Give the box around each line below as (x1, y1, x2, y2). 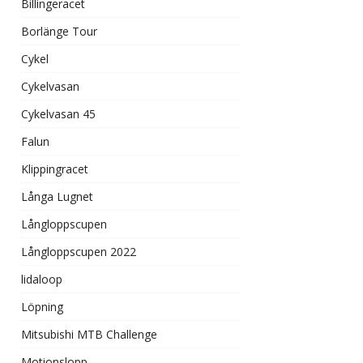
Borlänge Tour (21, 23, 97, 39)
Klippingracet (21, 161, 88, 177)
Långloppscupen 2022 (21, 244, 136, 259)
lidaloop (21, 271, 62, 287)
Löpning (21, 299, 63, 314)
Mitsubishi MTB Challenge (21, 327, 157, 342)
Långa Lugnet (21, 189, 93, 204)
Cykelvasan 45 (21, 106, 96, 122)
